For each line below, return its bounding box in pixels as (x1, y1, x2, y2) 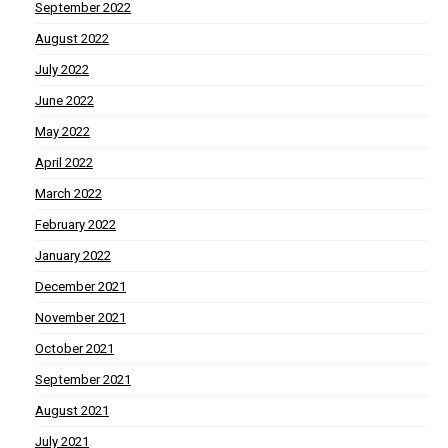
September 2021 (35, 372, 131, 388)
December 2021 (35, 279, 126, 295)
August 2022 (35, 31, 109, 47)
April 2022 (35, 155, 93, 171)
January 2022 (35, 248, 111, 264)
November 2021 (35, 310, 126, 326)
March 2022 (35, 186, 102, 202)
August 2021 (35, 403, 109, 419)
